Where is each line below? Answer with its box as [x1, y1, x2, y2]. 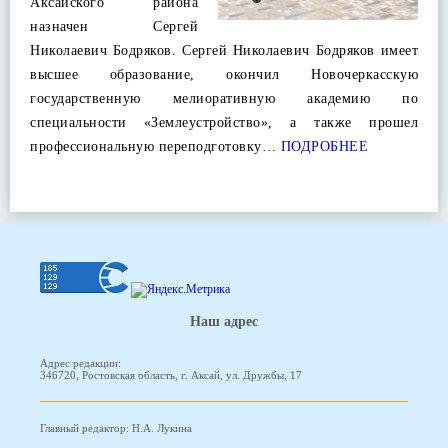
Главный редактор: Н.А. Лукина [40, 422, 192, 435]
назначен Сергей [30, 19, 198, 34]
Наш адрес [190, 313, 258, 329]
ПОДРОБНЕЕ [276, 139, 368, 154]
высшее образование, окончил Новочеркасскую [30, 67, 418, 82]
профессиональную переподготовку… [30, 139, 276, 154]
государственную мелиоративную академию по [30, 91, 418, 106]
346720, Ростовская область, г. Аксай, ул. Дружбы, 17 [40, 369, 302, 382]
